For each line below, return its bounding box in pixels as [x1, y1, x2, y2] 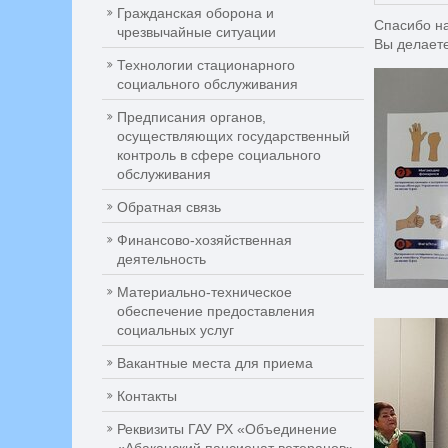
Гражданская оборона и [117, 5, 274, 21]
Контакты [117, 388, 177, 404]
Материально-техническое [117, 284, 292, 300]
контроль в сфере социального [117, 147, 321, 163]
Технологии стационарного [117, 57, 295, 73]
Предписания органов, [117, 109, 266, 125]
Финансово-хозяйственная [117, 232, 292, 248]
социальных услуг [117, 322, 234, 338]
